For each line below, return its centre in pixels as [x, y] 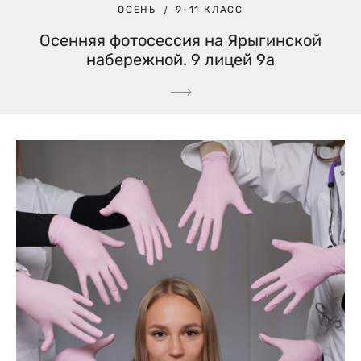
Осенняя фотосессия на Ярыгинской [180, 41]
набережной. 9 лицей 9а [180, 60]
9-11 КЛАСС [210, 10]
